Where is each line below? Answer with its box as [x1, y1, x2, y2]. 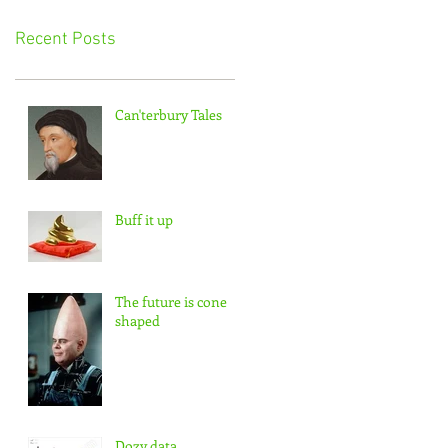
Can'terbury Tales [115, 105, 222, 124]
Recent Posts [15, 29, 116, 50]
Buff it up [115, 210, 173, 229]
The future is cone [115, 292, 227, 311]
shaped [115, 311, 160, 330]
